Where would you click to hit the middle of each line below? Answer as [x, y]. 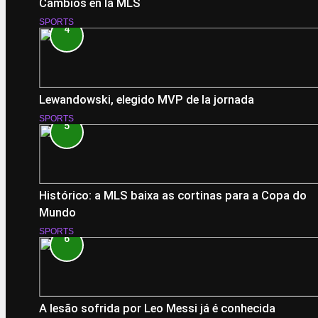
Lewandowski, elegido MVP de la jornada [147, 99]
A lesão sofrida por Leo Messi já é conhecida [157, 309]
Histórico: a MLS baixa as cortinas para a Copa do [173, 195]
